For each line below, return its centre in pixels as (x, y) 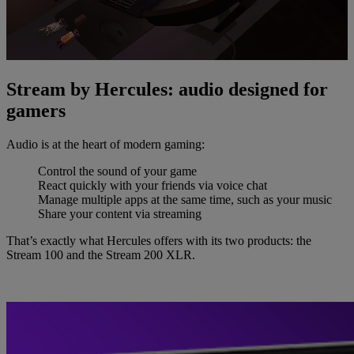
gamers (36, 111)
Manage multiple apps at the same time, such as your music (185, 200)
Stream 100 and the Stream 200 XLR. (101, 255)
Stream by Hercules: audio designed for (167, 90)
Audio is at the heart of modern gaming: (105, 144)
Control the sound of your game (117, 171)
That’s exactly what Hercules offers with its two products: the (159, 241)
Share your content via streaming (120, 214)
